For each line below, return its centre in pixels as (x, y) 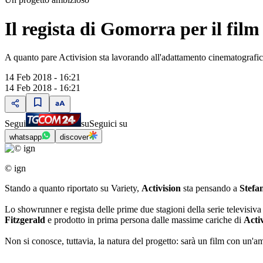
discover (74, 137)
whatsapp (26, 137)
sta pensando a (210, 188)
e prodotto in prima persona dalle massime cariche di (144, 220)
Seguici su (108, 124)
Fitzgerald (25, 220)
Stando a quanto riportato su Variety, (73, 188)
